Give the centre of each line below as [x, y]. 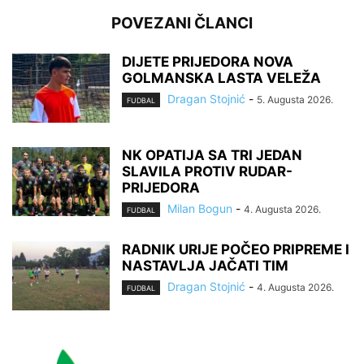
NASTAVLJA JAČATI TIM [205, 266]
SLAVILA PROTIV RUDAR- [207, 171]
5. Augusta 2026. [295, 100]
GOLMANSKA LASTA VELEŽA [221, 78]
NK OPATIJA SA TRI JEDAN [212, 155]
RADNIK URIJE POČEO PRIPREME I [236, 250]
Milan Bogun [200, 208]
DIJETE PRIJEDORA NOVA [208, 62]
